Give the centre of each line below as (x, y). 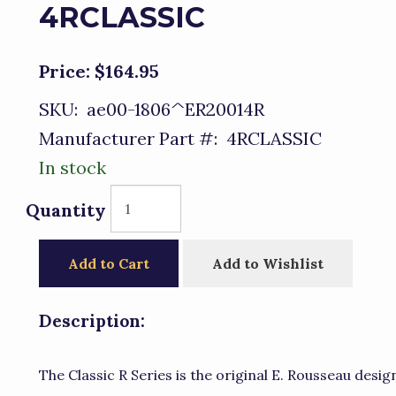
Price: (65, 71)
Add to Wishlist (268, 263)
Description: (92, 321)
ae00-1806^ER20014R (171, 109)
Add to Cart (109, 263)
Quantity (66, 210)
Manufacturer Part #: (128, 138)
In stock (72, 168)
